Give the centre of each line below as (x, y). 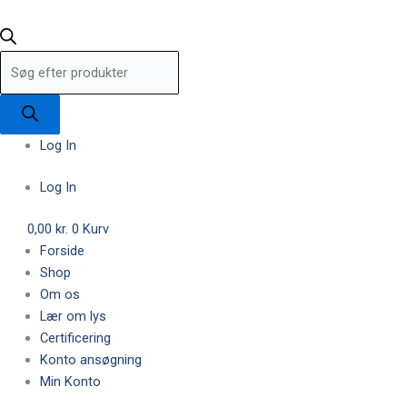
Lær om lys (73, 316)
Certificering (75, 338)
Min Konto (70, 381)
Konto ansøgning (90, 359)
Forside (62, 250)
